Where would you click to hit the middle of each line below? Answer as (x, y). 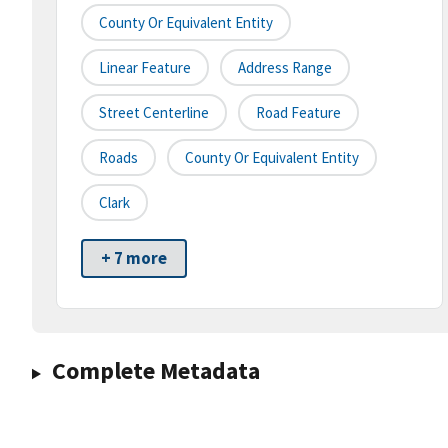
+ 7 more (134, 258)
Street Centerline (154, 113)
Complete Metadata (155, 371)
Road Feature (298, 113)
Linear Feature (145, 68)
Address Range (285, 68)
